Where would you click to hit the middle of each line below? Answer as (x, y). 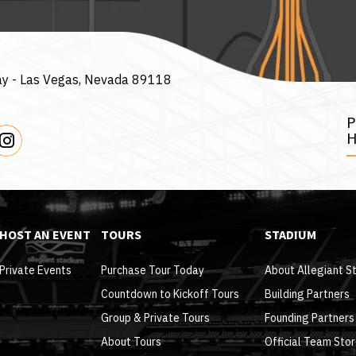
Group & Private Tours (155, 317)
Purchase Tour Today (152, 270)
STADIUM (290, 235)
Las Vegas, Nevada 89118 (96, 79)
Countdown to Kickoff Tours (170, 294)
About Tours (131, 341)
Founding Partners (309, 317)
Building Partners (307, 294)
